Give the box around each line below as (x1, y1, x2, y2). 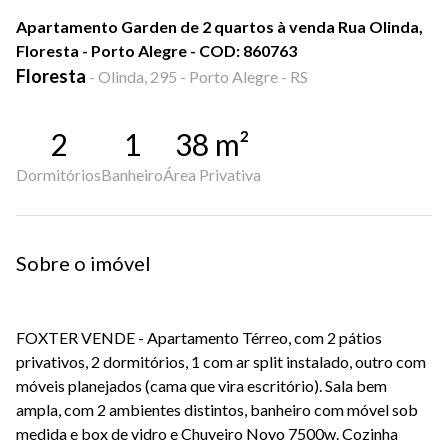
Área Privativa (163, 165, 261, 184)
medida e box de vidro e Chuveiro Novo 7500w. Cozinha (16, 424, 398, 443)
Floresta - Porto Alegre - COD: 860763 (16, 41, 297, 60)
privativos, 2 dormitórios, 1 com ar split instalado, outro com (16, 352, 426, 371)
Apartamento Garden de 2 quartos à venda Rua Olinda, (16, 17, 423, 36)
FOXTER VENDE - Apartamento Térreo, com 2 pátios (16, 328, 382, 347)
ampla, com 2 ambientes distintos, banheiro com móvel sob (16, 400, 418, 419)
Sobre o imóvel (16, 251, 151, 275)
